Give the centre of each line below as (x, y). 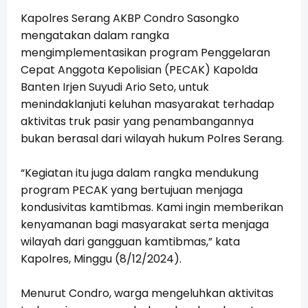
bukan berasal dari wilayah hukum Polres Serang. (152, 139)
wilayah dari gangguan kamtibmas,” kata (130, 242)
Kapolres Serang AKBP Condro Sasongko (130, 19)
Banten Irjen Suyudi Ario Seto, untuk (115, 87)
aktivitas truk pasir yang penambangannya (137, 122)
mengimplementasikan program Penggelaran (145, 53)
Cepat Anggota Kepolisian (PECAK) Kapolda (139, 70)
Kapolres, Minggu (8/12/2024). (101, 259)
